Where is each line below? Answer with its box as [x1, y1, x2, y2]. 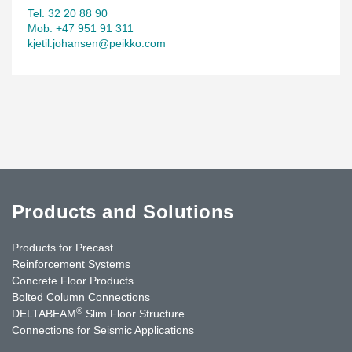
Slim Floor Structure [82, 306, 185, 320]
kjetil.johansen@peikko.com [27, 36, 166, 49]
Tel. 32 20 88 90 [27, 6, 108, 20]
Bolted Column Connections [12, 290, 150, 303]
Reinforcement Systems [12, 257, 130, 270]
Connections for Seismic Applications [12, 323, 194, 336]
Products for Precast [12, 240, 113, 254]
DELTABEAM [12, 306, 76, 320]
